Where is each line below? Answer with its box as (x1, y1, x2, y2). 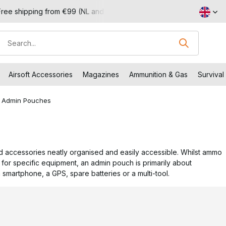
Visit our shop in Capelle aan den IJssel (7, 7, 140, 16)
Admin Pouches (2, 96, 51, 104)
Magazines (83, 70, 119, 79)
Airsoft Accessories (9, 70, 73, 79)
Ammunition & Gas (129, 70, 188, 79)
